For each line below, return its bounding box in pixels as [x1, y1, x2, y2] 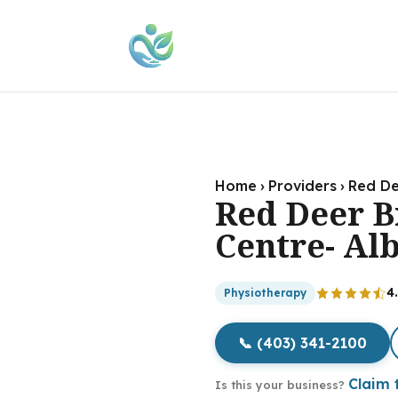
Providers [268, 176, 337, 195]
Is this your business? [215, 377, 348, 392]
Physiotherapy [224, 285, 306, 299]
